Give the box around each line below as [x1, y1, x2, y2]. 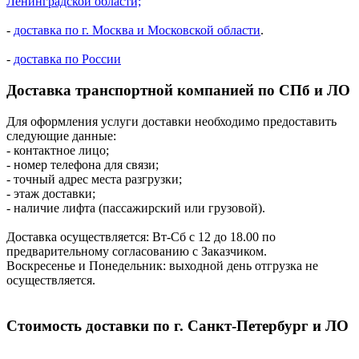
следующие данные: [6, 128, 116, 143]
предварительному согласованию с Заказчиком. [6, 244, 267, 258]
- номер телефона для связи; [6, 157, 159, 171]
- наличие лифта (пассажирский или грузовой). [6, 200, 265, 215]
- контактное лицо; [6, 143, 109, 157]
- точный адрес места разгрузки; [6, 171, 182, 186]
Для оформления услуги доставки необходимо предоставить [6, 114, 337, 128]
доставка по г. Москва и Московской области [14, 23, 260, 38]
